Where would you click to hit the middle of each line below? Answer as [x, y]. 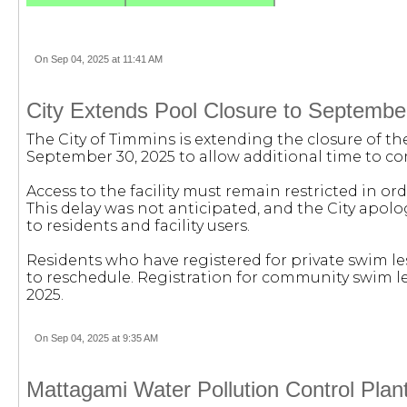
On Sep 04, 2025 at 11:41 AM [98, 59]
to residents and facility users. [138, 226]
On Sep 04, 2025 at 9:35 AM [96, 338]
